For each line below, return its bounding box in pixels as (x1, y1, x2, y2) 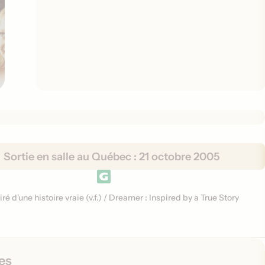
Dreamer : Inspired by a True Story (109, 192, 240, 203)
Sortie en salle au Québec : (4, 150, 140, 164)
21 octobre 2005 (139, 150, 221, 164)
